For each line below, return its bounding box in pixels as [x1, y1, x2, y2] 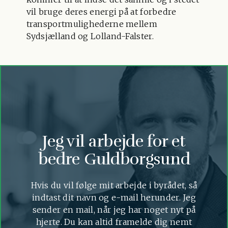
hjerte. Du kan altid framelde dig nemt [36, 216, 192, 227]
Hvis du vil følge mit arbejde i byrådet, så [31, 180, 197, 190]
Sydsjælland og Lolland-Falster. [26, 31, 154, 41]
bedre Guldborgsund [38, 149, 190, 169]
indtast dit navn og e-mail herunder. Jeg [32, 192, 196, 203]
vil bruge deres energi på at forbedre [26, 6, 177, 17]
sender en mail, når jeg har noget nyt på [32, 204, 196, 215]
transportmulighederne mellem [26, 18, 157, 29]
